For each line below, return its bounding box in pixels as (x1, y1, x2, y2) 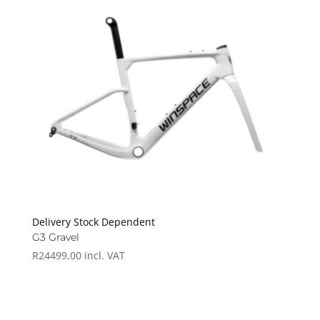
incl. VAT (84, 248, 125, 262)
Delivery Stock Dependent (31, 214, 155, 229)
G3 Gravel (31, 230, 79, 244)
